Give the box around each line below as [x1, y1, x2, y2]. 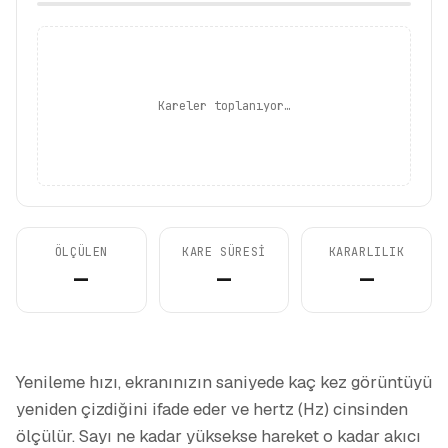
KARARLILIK [328, 244, 405, 260]
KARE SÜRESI [182, 244, 266, 260]
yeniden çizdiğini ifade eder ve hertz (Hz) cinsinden [16, 398, 408, 420]
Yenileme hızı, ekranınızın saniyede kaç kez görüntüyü [16, 371, 432, 393]
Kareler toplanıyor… [157, 98, 291, 114]
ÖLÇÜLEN [54, 244, 108, 260]
